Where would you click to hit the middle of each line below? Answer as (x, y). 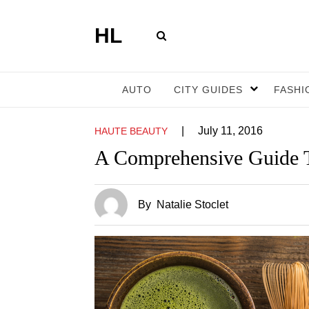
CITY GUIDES (208, 90)
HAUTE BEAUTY (131, 131)
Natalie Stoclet (192, 205)
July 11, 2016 (230, 131)
